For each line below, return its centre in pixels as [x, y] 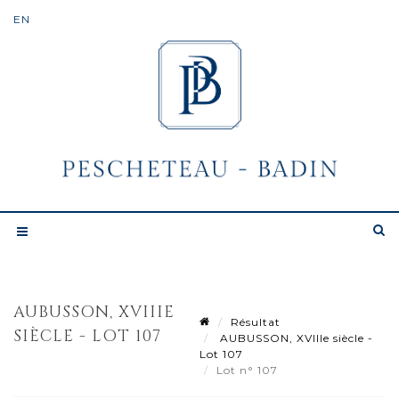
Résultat [256, 322]
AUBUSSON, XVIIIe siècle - [295, 338]
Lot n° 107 [249, 370]
